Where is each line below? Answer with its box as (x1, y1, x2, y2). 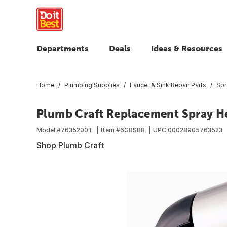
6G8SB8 (120, 126, 145, 134)
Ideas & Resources (151, 44, 222, 53)
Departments (36, 44, 89, 53)
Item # (101, 126, 120, 134)
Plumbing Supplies (64, 81, 120, 89)
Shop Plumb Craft (36, 140, 104, 150)
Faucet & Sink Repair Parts (130, 81, 206, 89)
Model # (36, 126, 61, 134)
